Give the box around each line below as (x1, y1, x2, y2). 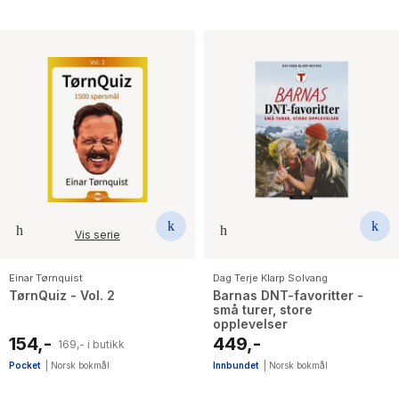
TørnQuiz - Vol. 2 (9, 288, 115, 304)
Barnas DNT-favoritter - (213, 288, 363, 304)
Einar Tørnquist (9, 272, 83, 285)
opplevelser (213, 316, 288, 332)
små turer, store (213, 302, 313, 318)
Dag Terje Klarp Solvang (213, 272, 328, 285)
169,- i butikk (58, 337, 126, 351)
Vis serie (75, 228, 120, 242)
